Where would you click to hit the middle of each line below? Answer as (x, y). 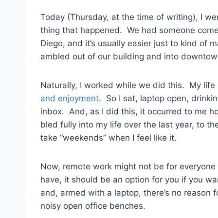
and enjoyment (70, 98)
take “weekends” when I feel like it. (109, 137)
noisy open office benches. (93, 206)
